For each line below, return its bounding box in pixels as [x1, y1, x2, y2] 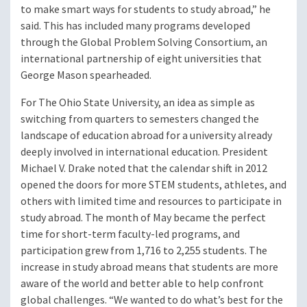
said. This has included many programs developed [21, 19, 250, 34]
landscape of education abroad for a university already [21, 128, 272, 143]
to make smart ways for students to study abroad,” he [21, 2, 271, 17]
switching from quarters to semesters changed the [21, 112, 259, 127]
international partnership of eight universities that [21, 51, 262, 66]
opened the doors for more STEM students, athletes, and [21, 177, 286, 193]
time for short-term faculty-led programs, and [21, 227, 240, 242]
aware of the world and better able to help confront [21, 276, 264, 291]
